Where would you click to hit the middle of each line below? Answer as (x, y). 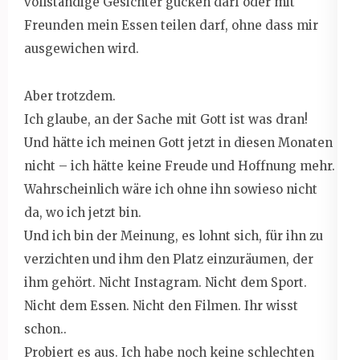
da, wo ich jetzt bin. (83, 212)
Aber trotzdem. (70, 96)
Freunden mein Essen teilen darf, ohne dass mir (171, 25)
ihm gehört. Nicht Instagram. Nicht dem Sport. (166, 282)
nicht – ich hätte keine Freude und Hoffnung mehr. (180, 166)
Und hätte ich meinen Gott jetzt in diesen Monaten (178, 142)
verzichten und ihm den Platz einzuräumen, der (169, 259)
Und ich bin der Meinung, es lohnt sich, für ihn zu (174, 235)
